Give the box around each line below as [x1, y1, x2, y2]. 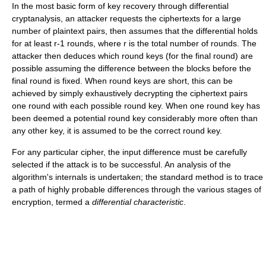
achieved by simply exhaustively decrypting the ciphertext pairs [12, 88, 248, 98]
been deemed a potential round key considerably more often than [12, 113, 258, 123]
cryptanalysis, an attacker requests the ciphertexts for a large [12, 13, 241, 23]
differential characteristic [92, 197, 183, 207]
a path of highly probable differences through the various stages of [12, 184, 261, 194]
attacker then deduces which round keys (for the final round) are [12, 50, 253, 61]
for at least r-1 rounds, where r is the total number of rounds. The [12, 38, 256, 48]
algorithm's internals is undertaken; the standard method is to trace [12, 172, 263, 182]
